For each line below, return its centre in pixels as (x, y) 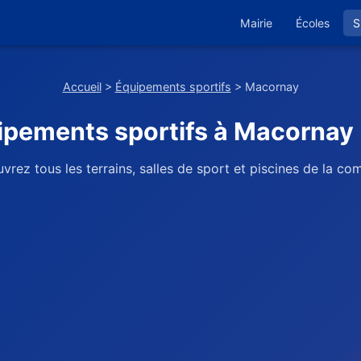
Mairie (256, 23)
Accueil (82, 87)
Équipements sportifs (173, 87)
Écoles (313, 23)
